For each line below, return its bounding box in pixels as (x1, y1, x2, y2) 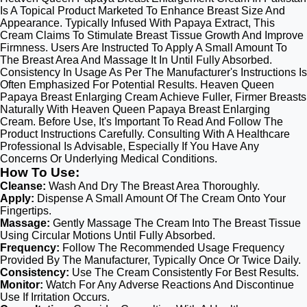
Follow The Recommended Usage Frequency (62, 242, 284, 254)
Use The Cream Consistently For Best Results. (69, 267, 299, 278)
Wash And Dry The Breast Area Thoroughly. (46, 180, 260, 192)
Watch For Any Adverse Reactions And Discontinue (46, 279, 294, 291)
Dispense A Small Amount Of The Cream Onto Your (37, 193, 286, 204)
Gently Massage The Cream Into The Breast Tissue (50, 217, 301, 229)
